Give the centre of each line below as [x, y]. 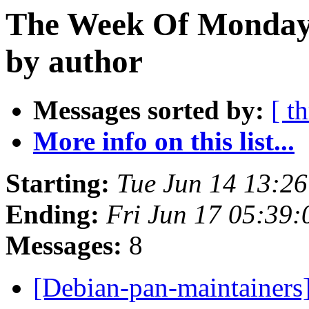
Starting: [58, 183]
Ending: [52, 215]
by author [74, 61]
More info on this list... [164, 141]
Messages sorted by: [149, 110]
